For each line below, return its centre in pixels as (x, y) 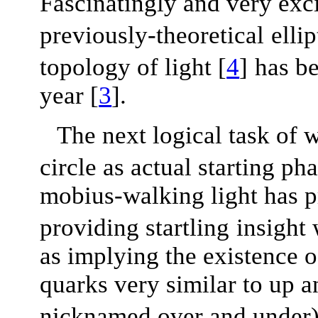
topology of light (129, 67)
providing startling (135, 227)
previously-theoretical (152, 35)
